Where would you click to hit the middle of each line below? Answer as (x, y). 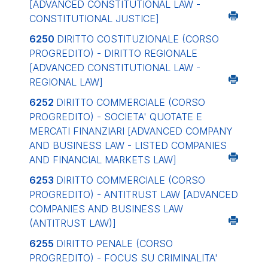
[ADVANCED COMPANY (180, 131)
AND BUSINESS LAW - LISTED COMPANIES (128, 145)
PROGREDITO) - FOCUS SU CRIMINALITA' (124, 258)
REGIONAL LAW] (66, 82)
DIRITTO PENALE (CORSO (115, 243)
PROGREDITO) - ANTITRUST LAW (106, 194)
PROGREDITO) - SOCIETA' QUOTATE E (116, 117)
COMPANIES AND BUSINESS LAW (106, 209)
